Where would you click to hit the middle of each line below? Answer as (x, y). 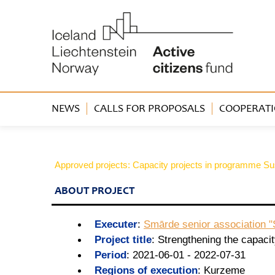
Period (110, 255)
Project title (123, 240)
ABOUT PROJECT (95, 192)
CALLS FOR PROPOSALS (149, 110)
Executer (116, 224)
